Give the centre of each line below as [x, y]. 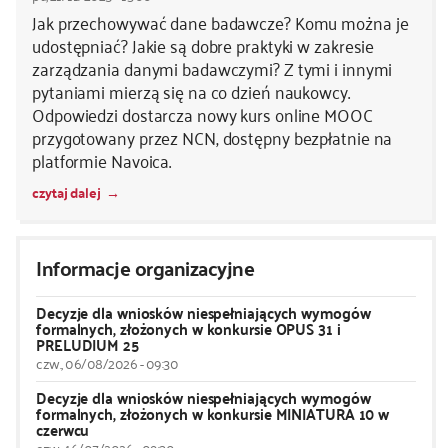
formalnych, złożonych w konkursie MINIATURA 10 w [213, 413]
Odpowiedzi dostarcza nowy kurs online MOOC [202, 113]
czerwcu [63, 429]
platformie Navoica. [102, 159]
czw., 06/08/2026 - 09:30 [107, 362]
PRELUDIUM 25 [87, 344]
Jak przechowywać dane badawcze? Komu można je [220, 21]
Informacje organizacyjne [145, 267]
